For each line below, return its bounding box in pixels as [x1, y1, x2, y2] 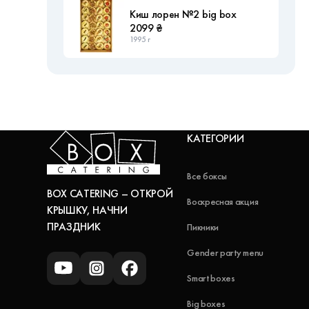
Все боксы [187, 170, 227, 182]
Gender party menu [187, 247, 263, 259]
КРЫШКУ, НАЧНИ [47, 203, 128, 217]
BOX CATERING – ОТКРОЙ [47, 187, 173, 200]
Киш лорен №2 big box [130, 7, 237, 21]
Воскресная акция [187, 196, 259, 208]
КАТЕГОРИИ [187, 132, 244, 145]
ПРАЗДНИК [47, 220, 101, 233]
